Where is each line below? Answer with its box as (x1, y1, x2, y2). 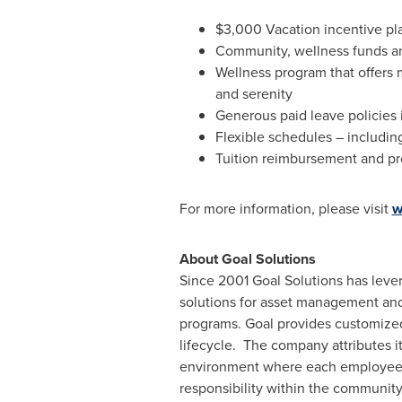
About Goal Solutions (179, 249, 316, 269)
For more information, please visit (179, 198, 392, 219)
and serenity (214, 83, 293, 104)
